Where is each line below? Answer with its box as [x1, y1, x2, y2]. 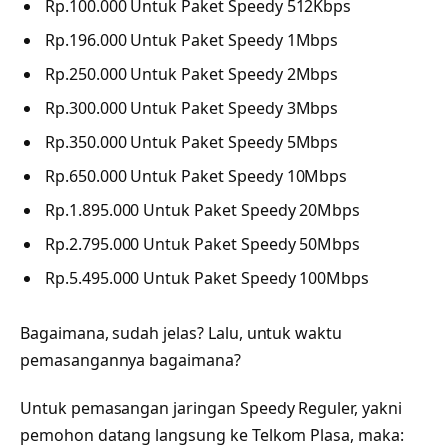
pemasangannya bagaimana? [20, 349, 241, 372]
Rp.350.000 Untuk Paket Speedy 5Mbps [45, 130, 339, 153]
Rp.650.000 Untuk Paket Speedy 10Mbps [45, 165, 348, 188]
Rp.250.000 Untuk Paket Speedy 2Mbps [45, 62, 339, 85]
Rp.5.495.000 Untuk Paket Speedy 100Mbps [45, 267, 370, 290]
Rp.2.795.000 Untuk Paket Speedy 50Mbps [45, 233, 361, 256]
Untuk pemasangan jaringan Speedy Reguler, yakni [20, 397, 402, 420]
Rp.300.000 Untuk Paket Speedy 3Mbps [45, 96, 339, 119]
